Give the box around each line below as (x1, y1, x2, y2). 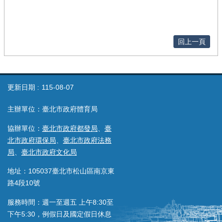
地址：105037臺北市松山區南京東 (7, 167, 114, 175)
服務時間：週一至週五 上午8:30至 (7, 198, 113, 206)
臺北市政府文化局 (21, 148, 77, 156)
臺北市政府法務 (63, 136, 111, 144)
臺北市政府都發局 (42, 124, 98, 132)
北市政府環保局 (7, 136, 56, 144)
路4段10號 (7, 179, 40, 187)
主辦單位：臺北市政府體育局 (7, 105, 98, 113)
